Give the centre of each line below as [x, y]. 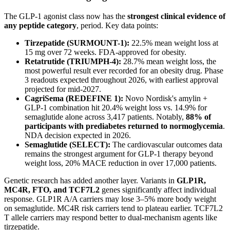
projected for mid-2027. [63, 89]
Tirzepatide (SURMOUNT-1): [77, 43]
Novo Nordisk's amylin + [165, 98]
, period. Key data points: [117, 25]
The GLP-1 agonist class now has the [66, 16]
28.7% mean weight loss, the [169, 61]
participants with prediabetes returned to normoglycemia [124, 126]
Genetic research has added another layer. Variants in [90, 180]
